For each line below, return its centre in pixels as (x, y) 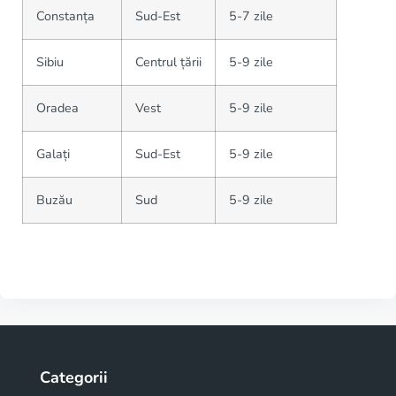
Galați (53, 153)
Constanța (65, 15)
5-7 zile (251, 15)
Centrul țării (168, 61)
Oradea (57, 107)
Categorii (74, 377)
